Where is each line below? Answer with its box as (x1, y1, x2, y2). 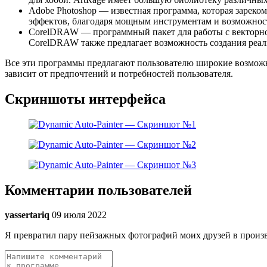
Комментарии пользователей (5, 182, 192, 198)
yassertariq (5, 210, 49, 221)
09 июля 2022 (52, 210, 107, 221)
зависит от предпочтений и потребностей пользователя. (5, 68, 233, 79)
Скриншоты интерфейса (5, 91, 166, 107)
